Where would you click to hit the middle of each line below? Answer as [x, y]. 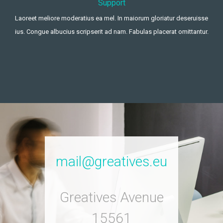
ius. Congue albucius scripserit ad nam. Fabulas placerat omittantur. [111, 32]
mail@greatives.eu [111, 162]
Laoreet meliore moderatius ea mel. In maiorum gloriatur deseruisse [111, 18]
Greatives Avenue [111, 198]
